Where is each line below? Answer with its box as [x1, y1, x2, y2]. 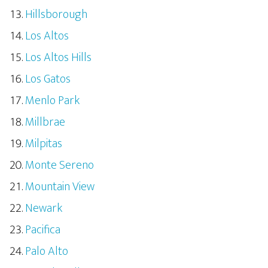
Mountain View [25, 176, 95, 197]
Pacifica [25, 220, 60, 240]
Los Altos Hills [25, 47, 92, 68]
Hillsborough [25, 4, 87, 25]
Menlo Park [25, 90, 80, 111]
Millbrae [25, 112, 65, 132]
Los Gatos [25, 69, 71, 89]
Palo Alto [25, 241, 68, 261]
